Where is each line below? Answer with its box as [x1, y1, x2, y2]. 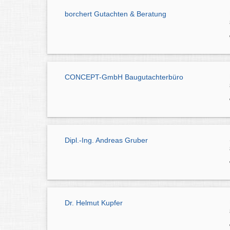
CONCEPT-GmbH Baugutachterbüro [65, 72, 183, 81]
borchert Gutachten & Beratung [65, 9, 166, 18]
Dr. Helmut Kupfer [65, 199, 123, 207]
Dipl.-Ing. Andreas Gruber [65, 136, 148, 144]
